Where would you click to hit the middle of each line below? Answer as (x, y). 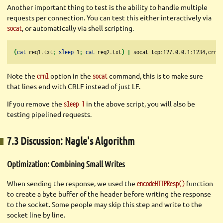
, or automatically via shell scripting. (78, 28)
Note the (22, 76)
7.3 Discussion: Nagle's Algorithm (71, 140)
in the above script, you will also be (140, 104)
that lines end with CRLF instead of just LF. (74, 86)
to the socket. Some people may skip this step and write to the (105, 204)
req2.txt (108, 52)
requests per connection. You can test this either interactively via (109, 18)
